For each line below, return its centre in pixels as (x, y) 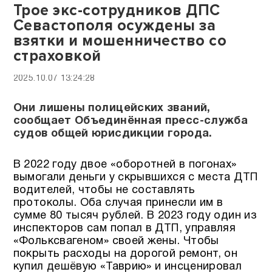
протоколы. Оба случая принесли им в (118, 203)
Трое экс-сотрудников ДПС (117, 11)
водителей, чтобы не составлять (104, 190)
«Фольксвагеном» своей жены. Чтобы (116, 241)
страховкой (57, 56)
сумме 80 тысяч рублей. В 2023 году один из (135, 216)
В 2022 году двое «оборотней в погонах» (125, 165)
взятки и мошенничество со (120, 41)
